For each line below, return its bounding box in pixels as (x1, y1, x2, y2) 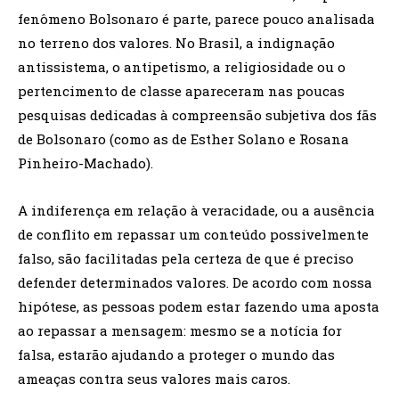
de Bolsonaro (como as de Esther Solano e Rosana (18, 130, 349, 149)
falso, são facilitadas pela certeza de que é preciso (18, 249, 354, 268)
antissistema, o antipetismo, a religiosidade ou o (18, 58, 346, 77)
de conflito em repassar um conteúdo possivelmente (18, 225, 369, 244)
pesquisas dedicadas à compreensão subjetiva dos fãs (18, 106, 377, 125)
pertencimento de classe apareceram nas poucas (18, 82, 345, 101)
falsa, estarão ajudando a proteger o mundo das (18, 346, 335, 364)
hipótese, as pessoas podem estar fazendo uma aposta (18, 297, 379, 316)
